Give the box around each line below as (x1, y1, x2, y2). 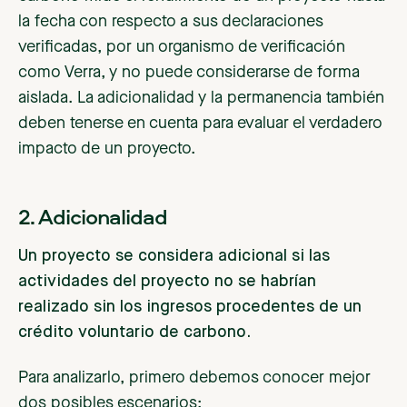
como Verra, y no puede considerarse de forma (18, 65, 360, 82)
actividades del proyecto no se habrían (18, 273, 316, 291)
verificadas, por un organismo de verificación (18, 39, 345, 56)
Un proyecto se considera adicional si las (18, 248, 330, 265)
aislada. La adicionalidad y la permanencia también (18, 90, 384, 107)
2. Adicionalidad (18, 202, 167, 232)
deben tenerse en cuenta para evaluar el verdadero (18, 115, 382, 133)
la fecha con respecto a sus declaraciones (18, 14, 323, 31)
